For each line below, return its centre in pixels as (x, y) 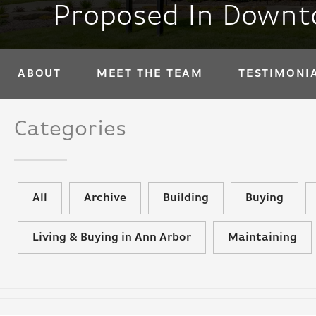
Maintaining (262, 238)
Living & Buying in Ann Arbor (112, 238)
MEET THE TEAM (150, 74)
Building (186, 198)
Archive (105, 198)
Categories (70, 130)
